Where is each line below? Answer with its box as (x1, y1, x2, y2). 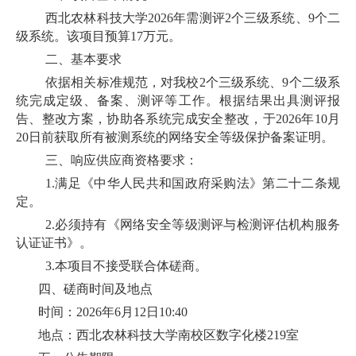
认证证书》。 (16, 235, 92, 250)
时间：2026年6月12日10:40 (38, 304, 188, 319)
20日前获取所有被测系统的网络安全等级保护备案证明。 (16, 130, 334, 144)
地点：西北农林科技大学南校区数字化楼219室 (38, 327, 299, 342)
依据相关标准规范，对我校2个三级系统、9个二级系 (45, 75, 340, 89)
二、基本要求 (45, 52, 122, 66)
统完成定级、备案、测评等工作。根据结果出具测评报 (16, 93, 340, 107)
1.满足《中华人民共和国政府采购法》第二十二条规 (45, 176, 340, 190)
